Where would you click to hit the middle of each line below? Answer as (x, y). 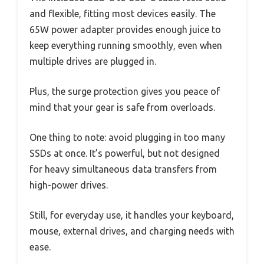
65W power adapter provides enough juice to (125, 29)
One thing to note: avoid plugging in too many (127, 137)
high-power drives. (69, 185)
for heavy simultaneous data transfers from (123, 169)
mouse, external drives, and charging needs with (132, 231)
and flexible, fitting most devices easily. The (123, 13)
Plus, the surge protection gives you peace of (125, 91)
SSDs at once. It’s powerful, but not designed (125, 153)
